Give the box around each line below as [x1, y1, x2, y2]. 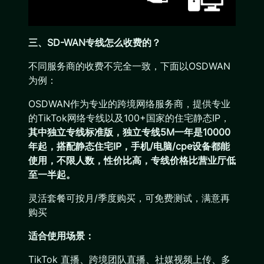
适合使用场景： [28, 230, 94, 242]
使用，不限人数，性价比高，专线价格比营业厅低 [28, 154, 236, 167]
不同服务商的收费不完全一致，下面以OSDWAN [28, 60, 230, 72]
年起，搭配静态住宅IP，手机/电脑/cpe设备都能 [28, 140, 230, 153]
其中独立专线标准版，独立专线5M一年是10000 [28, 126, 230, 138]
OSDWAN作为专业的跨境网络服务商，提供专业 [28, 98, 230, 110]
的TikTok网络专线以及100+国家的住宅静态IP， [28, 112, 230, 124]
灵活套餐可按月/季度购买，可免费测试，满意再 [28, 192, 230, 204]
